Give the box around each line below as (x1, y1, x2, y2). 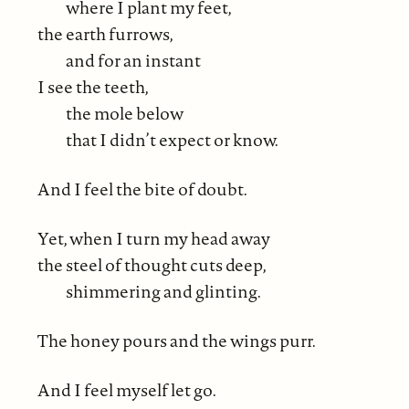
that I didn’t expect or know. (65, 128, 278, 152)
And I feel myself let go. (37, 378, 216, 403)
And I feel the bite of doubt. (37, 177, 247, 202)
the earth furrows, (37, 22, 173, 47)
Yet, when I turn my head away (37, 226, 270, 251)
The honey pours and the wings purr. (37, 329, 316, 353)
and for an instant (65, 48, 201, 73)
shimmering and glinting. (65, 279, 261, 304)
